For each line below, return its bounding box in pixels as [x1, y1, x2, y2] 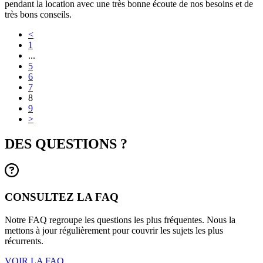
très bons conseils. [5, 9, 72, 19]
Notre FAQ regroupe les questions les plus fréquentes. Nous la [5, 214, 235, 225]
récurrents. [5, 235, 43, 246]
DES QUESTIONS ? [5, 136, 127, 151]
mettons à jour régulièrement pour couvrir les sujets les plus [5, 225, 223, 235]
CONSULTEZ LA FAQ [5, 191, 119, 204]
